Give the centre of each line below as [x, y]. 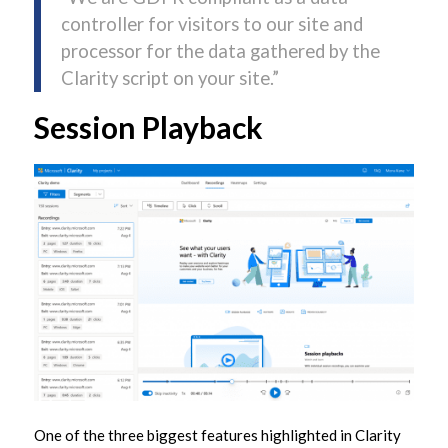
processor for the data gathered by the [220, 51]
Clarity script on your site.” [169, 78]
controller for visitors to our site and [211, 24]
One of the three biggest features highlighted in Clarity [217, 435]
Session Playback [148, 126]
